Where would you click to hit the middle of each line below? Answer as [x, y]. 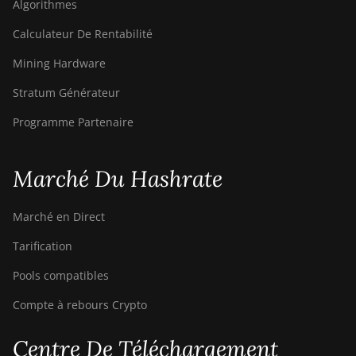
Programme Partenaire [73, 122]
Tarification [43, 246]
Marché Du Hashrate [118, 179]
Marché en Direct [59, 217]
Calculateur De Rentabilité [83, 34]
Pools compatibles [61, 276]
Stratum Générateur [66, 93]
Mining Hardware [59, 64]
